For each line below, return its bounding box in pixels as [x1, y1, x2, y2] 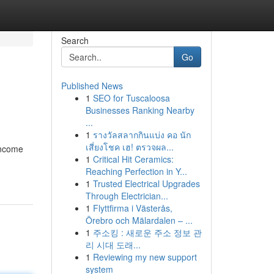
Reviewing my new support [92, 251, 197, 263]
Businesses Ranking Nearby [85, 104, 194, 116]
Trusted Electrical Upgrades [92, 177, 200, 190]
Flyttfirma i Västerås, [92, 202, 172, 214]
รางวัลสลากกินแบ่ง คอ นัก [92, 128, 191, 141]
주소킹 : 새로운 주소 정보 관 [92, 226, 202, 239]
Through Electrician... [85, 190, 168, 202]
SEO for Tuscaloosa [92, 92, 170, 104]
